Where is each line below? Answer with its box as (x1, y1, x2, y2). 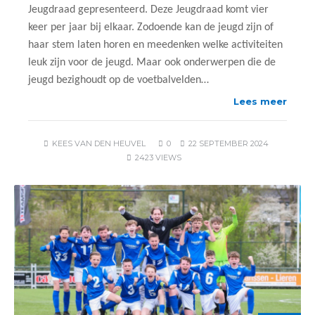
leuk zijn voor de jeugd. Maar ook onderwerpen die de (28, 57, 276, 68)
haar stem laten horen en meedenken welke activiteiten (28, 39, 283, 51)
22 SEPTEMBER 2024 (188, 139, 269, 148)
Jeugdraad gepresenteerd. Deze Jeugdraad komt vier (28, 4, 269, 15)
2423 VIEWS (135, 153, 181, 162)
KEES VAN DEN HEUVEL (51, 139, 146, 148)
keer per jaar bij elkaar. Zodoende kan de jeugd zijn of (28, 22, 274, 33)
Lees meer (233, 96, 287, 107)
